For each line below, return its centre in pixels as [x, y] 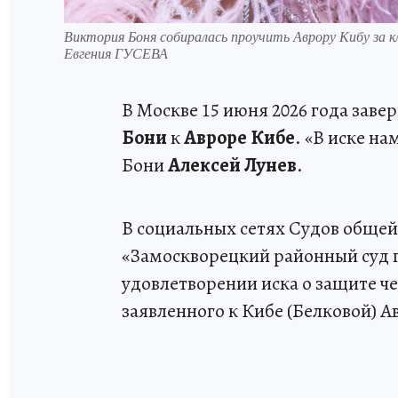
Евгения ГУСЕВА [116, 52]
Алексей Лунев [232, 165]
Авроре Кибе [239, 137]
